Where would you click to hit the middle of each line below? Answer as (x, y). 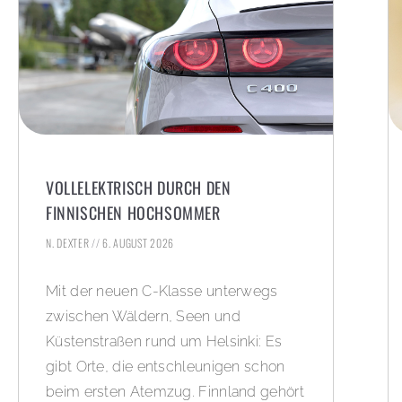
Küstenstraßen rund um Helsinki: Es (164, 341)
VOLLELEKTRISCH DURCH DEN (139, 187)
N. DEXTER (69, 242)
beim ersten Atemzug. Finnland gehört (175, 391)
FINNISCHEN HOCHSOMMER (133, 212)
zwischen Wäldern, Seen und (143, 316)
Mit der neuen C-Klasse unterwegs (162, 291)
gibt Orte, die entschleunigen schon (166, 366)
